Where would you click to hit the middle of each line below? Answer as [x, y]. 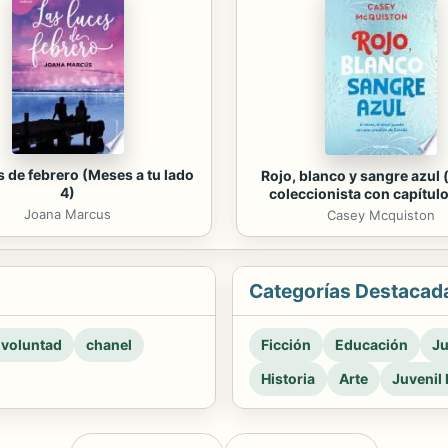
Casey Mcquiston [380, 214]
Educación [371, 344]
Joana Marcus [67, 214]
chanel [109, 344]
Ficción [286, 344]
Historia [288, 378]
